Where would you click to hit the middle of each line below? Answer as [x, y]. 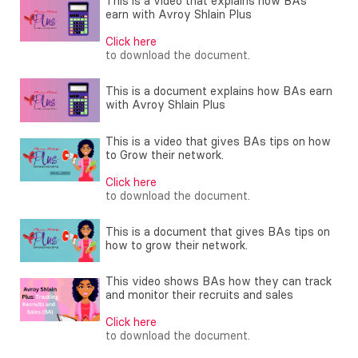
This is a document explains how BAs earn [219, 91]
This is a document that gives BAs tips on [218, 231]
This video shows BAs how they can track [219, 281]
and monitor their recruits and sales [199, 294]
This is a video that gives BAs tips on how [218, 141]
